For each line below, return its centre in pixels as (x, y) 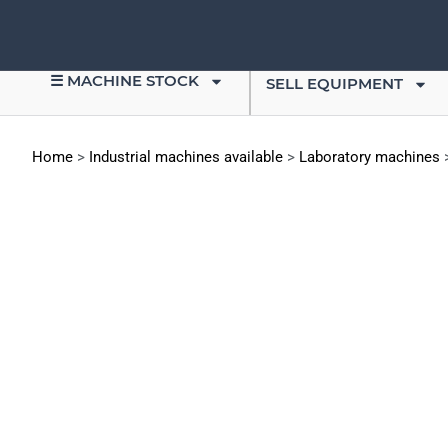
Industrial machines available (186, 157)
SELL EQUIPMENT (334, 83)
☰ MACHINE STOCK (124, 80)
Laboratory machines (369, 157)
